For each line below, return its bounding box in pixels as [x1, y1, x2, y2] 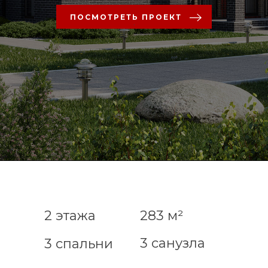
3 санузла [140, 234, 205, 251]
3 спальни [44, 235, 113, 252]
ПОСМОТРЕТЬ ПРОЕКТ [69, 13, 182, 22]
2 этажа [44, 207, 96, 224]
